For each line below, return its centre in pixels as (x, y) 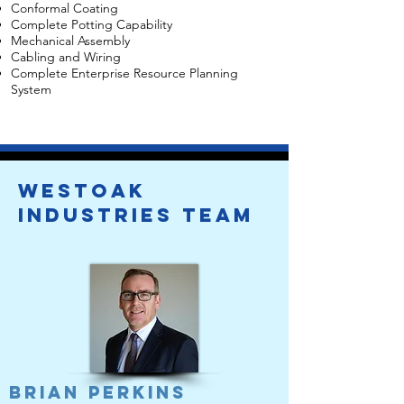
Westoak (82, 191)
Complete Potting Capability (92, 24)
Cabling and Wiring (66, 57)
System (31, 89)
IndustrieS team (136, 215)
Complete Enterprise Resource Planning (124, 73)
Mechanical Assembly (70, 41)
